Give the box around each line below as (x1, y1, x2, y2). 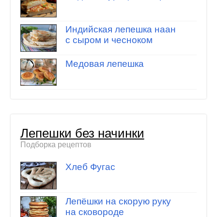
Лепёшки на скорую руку (65, 196, 171, 206)
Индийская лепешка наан (65, 24, 176, 35)
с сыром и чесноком (65, 35, 153, 46)
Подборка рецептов (20, 140, 92, 149)
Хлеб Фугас (65, 162, 115, 172)
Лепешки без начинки (20, 126, 144, 140)
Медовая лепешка (65, 58, 144, 69)
